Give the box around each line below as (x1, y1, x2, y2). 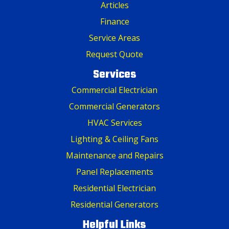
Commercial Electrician (72, 84, 157, 96)
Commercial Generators (69, 100, 160, 112)
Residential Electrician (73, 182, 156, 194)
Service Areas (89, 32, 140, 43)
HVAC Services (87, 117, 142, 128)
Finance (100, 15, 129, 27)
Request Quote (86, 48, 143, 60)
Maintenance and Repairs (65, 149, 164, 161)
